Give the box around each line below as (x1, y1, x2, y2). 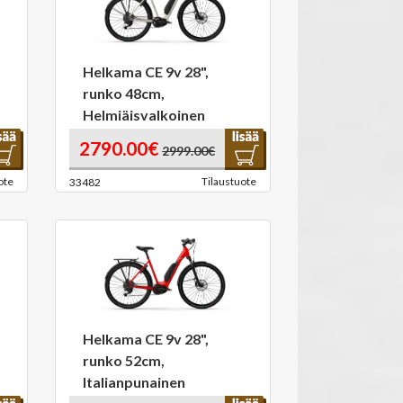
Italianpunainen (83, 373, 185, 390)
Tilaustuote (201, 175, 256, 188)
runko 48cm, (83, 85, 165, 102)
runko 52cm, (83, 352, 165, 369)
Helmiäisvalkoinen (83, 106, 205, 123)
